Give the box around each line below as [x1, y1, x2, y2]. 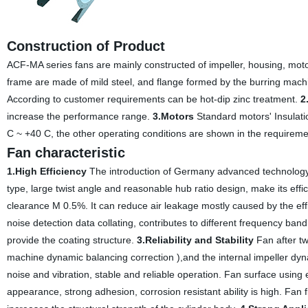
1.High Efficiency [6, 166, 87, 177]
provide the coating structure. [6, 234, 137, 245]
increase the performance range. [6, 111, 153, 122]
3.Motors [152, 111, 194, 122]
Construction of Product [6, 38, 165, 54]
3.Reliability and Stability [136, 234, 254, 245]
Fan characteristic [6, 145, 125, 160]
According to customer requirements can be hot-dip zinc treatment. [6, 93, 300, 104]
